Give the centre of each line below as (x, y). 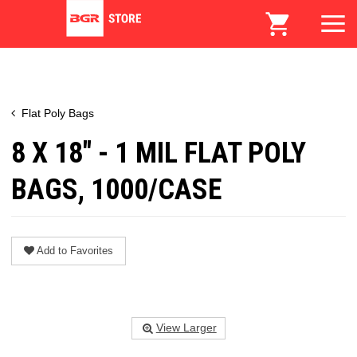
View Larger (186, 328)
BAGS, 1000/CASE (116, 189)
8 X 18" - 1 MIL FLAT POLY (159, 153)
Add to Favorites (75, 250)
